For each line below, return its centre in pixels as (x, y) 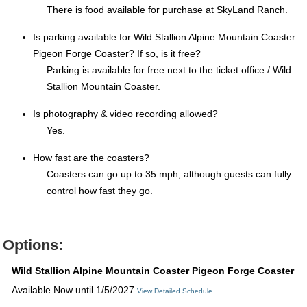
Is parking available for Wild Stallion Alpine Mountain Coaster (164, 37)
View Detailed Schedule (175, 291)
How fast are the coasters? (91, 158)
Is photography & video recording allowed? (125, 114)
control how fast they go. (100, 191)
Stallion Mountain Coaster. (103, 87)
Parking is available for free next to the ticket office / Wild (169, 70)
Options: (33, 245)
